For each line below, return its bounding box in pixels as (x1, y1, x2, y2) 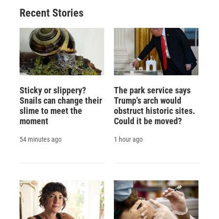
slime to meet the (20, 105, 82, 116)
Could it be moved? (113, 115, 182, 126)
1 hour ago (113, 135, 143, 143)
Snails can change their (20, 95, 102, 106)
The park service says (113, 85, 191, 95)
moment (20, 115, 48, 126)
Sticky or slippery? (20, 85, 86, 95)
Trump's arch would (113, 95, 181, 106)
